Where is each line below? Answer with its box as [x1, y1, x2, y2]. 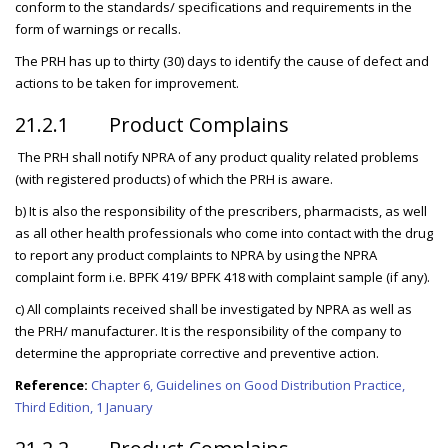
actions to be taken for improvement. [15, 74, 239, 93]
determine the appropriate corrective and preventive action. [15, 344, 379, 363]
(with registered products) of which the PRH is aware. [15, 170, 333, 189]
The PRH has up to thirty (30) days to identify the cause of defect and [15, 52, 429, 71]
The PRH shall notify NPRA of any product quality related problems [15, 148, 419, 167]
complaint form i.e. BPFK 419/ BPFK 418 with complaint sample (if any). [15, 268, 430, 287]
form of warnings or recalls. [15, 20, 181, 39]
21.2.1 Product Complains [15, 111, 289, 139]
